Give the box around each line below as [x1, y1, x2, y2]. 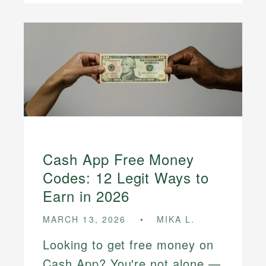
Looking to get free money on [43, 236, 214, 254]
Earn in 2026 [43, 185, 129, 206]
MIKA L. [157, 213, 195, 225]
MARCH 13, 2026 [43, 213, 126, 225]
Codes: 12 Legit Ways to [43, 166, 210, 188]
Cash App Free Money [43, 148, 195, 169]
